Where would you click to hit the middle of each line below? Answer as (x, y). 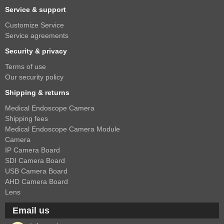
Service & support (35, 10)
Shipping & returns (37, 93)
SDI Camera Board (35, 161)
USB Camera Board (36, 171)
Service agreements (37, 36)
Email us (31, 211)
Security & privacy (36, 51)
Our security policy (34, 77)
